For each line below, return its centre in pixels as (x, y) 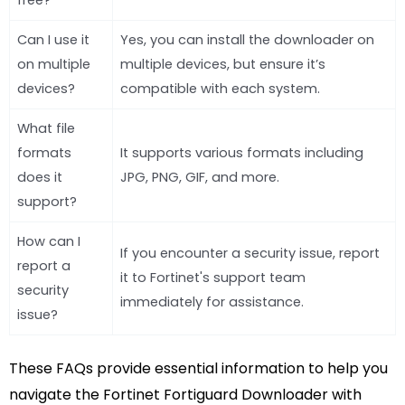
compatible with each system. (220, 89)
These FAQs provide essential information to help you (198, 369)
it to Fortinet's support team (213, 278)
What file (46, 129)
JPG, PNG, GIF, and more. (200, 178)
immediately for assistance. (212, 302)
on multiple (54, 65)
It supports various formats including (242, 153)
